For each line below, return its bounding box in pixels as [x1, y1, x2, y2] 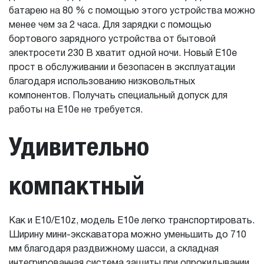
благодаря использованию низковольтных [9, 77, 195, 87]
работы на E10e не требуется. [9, 105, 143, 115]
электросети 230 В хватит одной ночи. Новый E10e [9, 49, 237, 58]
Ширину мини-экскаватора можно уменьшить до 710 [9, 230, 246, 240]
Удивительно [9, 131, 149, 161]
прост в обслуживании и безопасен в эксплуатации [9, 63, 235, 72]
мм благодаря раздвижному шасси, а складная [9, 245, 219, 254]
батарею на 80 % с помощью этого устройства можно [9, 6, 255, 16]
